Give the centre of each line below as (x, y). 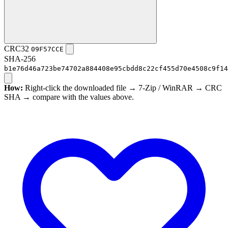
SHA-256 (20, 59)
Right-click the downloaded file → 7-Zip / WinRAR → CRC (122, 88)
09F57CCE (47, 49)
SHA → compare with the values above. (69, 97)
